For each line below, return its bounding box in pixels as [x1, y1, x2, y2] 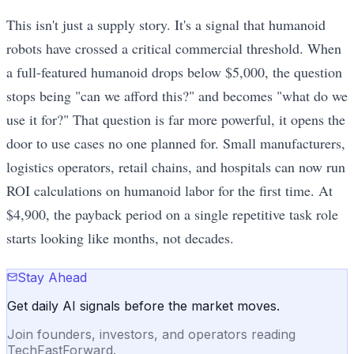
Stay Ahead [17, 269, 87, 286]
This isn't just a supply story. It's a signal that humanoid [6, 15, 326, 35]
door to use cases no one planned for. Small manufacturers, [6, 134, 345, 153]
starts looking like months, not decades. [6, 228, 234, 248]
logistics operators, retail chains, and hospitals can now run [6, 157, 345, 177]
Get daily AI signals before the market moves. [7, 298, 280, 314]
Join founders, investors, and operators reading [7, 326, 296, 343]
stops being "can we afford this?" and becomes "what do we [6, 86, 348, 106]
